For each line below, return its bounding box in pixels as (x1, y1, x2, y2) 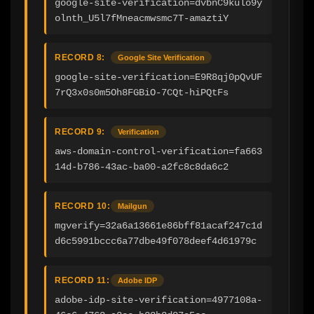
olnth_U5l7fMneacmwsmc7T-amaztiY (55, 12, 228, 24)
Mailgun (118, 201, 147, 210)
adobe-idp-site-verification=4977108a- (55, 294, 262, 306)
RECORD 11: (55, 275, 109, 285)
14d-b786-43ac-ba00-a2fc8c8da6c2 (55, 161, 228, 172)
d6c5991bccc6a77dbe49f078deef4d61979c (55, 235, 257, 247)
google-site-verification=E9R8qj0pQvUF (55, 71, 262, 83)
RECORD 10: (55, 200, 110, 211)
